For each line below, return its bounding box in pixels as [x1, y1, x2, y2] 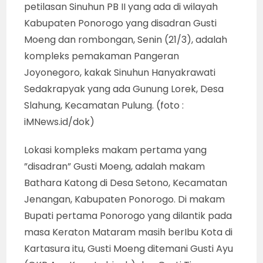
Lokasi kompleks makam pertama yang [24, 143, 207, 157]
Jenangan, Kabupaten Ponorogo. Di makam [24, 193, 225, 207]
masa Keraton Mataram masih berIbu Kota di [24, 225, 233, 240]
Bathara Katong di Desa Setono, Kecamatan [24, 176, 228, 190]
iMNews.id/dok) [24, 115, 95, 129]
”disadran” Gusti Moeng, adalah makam [24, 160, 205, 174]
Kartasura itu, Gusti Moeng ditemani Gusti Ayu [24, 242, 234, 256]
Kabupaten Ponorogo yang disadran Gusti [24, 16, 217, 31]
